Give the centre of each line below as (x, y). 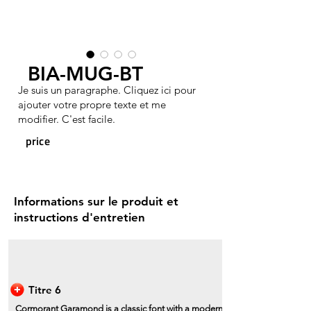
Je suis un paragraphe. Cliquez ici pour (107, 90)
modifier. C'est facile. (67, 119)
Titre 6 (45, 290)
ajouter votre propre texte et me (92, 104)
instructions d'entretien (79, 217)
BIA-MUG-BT (85, 74)
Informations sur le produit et (96, 201)
